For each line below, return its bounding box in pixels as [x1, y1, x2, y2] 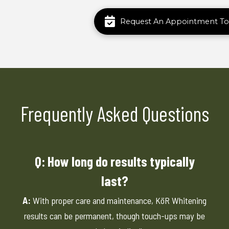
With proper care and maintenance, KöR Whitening [31, 195, 207, 207]
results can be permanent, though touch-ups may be [24, 210, 205, 222]
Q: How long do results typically [34, 153, 195, 170]
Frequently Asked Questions [20, 101, 209, 126]
